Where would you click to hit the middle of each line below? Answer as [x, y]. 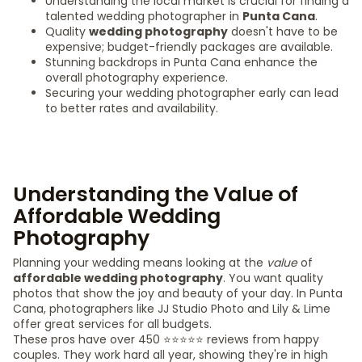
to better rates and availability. [132, 108]
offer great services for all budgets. [112, 324]
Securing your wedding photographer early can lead [192, 93]
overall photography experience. [137, 78]
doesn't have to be [283, 32]
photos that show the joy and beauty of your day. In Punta [178, 293]
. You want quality [273, 278]
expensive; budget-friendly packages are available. [189, 47]
